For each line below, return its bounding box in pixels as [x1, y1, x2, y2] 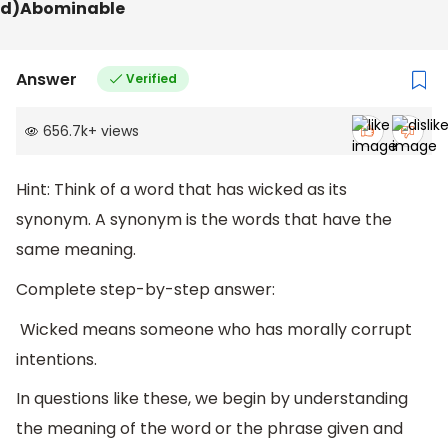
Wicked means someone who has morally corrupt [16, 317, 412, 341]
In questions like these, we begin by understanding [16, 387, 408, 411]
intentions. [16, 347, 97, 371]
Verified [125, 70, 177, 88]
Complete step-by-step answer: [16, 278, 275, 302]
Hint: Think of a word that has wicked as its [16, 178, 347, 202]
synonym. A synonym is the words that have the [16, 208, 392, 232]
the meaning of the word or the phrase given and [16, 417, 403, 441]
